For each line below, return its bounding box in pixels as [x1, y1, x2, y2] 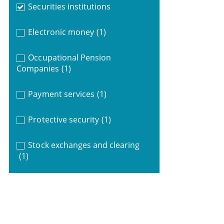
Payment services [28, 88, 94, 99]
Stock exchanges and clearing [28, 139, 140, 150]
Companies [16, 62, 59, 74]
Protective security [28, 113, 99, 125]
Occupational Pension [28, 51, 111, 63]
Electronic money [28, 26, 94, 37]
